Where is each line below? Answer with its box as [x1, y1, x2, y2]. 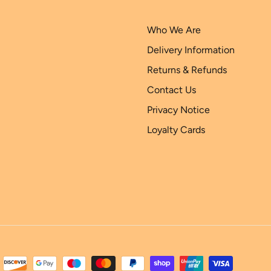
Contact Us [147, 84, 196, 96]
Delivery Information [147, 44, 235, 56]
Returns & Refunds [147, 64, 227, 76]
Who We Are [147, 24, 201, 36]
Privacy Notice [147, 104, 210, 116]
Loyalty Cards [147, 124, 205, 136]
